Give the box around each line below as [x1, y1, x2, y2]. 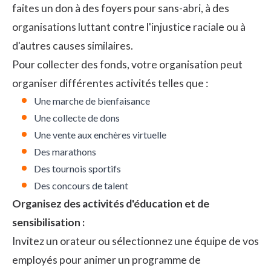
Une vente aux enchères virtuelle [34, 128, 166, 140]
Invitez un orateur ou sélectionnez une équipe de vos [12, 234, 259, 247]
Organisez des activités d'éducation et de [12, 197, 209, 210]
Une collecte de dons [34, 111, 120, 123]
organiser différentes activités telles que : [12, 76, 208, 90]
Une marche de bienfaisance [34, 94, 150, 106]
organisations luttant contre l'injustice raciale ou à [12, 20, 246, 33]
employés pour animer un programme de [12, 253, 201, 266]
